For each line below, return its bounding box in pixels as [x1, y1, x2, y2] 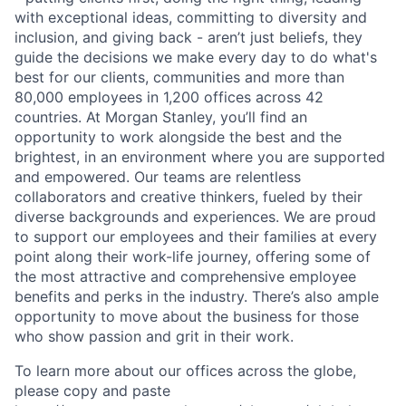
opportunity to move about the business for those [14, 307, 359, 325]
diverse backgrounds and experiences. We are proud [14, 208, 376, 226]
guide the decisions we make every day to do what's [14, 48, 377, 66]
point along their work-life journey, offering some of [14, 247, 371, 266]
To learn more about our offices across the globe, [14, 362, 356, 380]
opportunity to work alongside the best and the [14, 128, 342, 146]
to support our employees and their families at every [14, 227, 377, 246]
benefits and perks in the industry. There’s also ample [14, 287, 379, 305]
